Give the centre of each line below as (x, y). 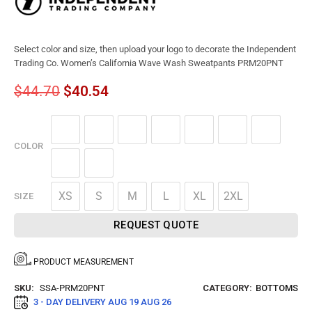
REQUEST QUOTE (156, 225)
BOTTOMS (277, 288)
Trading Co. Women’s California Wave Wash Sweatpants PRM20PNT (149, 63)
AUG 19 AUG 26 (140, 302)
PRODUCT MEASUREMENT (84, 262)
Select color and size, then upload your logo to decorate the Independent (155, 49)
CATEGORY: (227, 288)
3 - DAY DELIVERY (71, 302)
